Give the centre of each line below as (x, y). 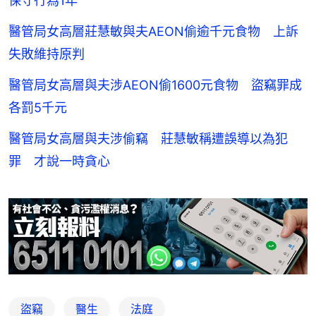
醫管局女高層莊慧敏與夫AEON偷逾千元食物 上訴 (153, 32)
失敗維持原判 (47, 54)
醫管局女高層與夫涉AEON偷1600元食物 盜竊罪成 (155, 85)
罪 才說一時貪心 (59, 162)
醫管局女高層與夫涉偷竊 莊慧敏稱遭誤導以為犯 (148, 139)
